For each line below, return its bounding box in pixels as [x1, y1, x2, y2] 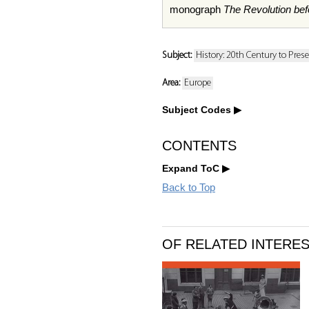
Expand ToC [162, 163, 219, 174]
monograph [170, 3, 223, 15]
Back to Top [162, 181, 215, 193]
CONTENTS [162, 138, 237, 153]
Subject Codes [162, 104, 231, 115]
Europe [184, 78, 211, 88]
